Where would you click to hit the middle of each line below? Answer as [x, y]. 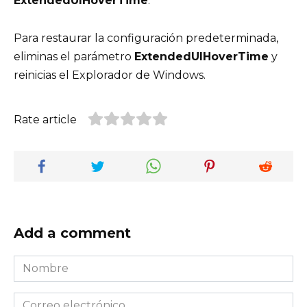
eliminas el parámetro [74, 56]
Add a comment [72, 233]
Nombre [36, 262]
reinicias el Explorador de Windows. [110, 75]
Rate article [45, 119]
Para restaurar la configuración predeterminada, [146, 38]
